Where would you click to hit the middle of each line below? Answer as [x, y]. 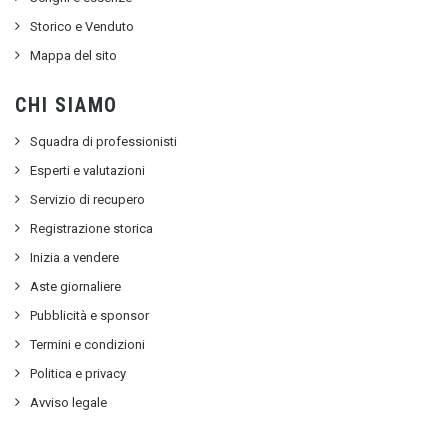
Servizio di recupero [87, 200]
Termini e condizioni [87, 345]
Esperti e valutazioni [87, 171]
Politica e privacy [78, 374]
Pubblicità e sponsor [89, 316]
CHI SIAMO [67, 105]
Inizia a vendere [74, 258]
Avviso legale [68, 403]
